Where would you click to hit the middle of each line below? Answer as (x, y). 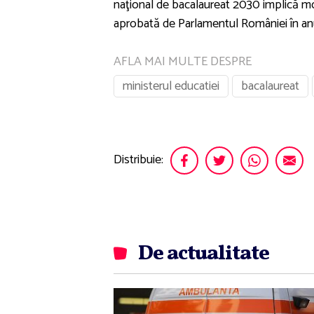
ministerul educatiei (171, 86)
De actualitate (204, 253)
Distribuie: (138, 160)
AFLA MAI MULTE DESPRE (183, 61)
